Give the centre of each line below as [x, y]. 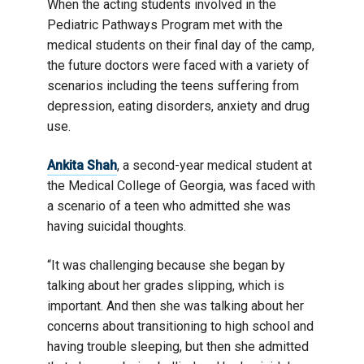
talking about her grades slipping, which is [166, 286]
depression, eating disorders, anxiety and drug [178, 106]
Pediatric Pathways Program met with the [165, 25]
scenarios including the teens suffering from [173, 86]
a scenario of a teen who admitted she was [169, 206]
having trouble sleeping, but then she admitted [178, 347]
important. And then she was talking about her [175, 306]
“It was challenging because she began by [166, 265]
